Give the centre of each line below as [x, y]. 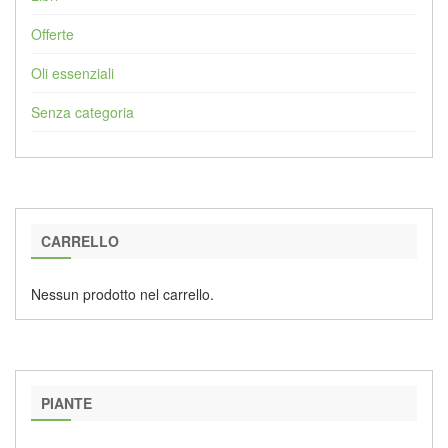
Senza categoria [82, 112]
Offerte [52, 34]
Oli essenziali [72, 73]
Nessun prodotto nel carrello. [122, 294]
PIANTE [66, 403]
